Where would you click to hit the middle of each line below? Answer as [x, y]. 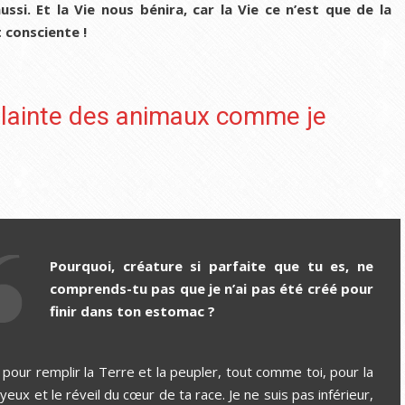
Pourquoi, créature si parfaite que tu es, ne [211, 265]
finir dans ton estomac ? [132, 311]
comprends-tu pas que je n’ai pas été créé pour [211, 288]
